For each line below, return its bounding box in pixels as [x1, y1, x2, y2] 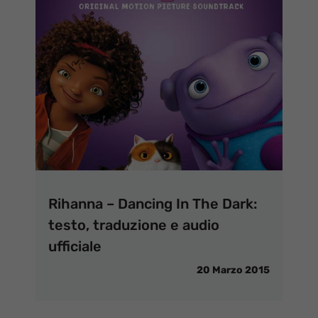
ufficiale [48, 238, 102, 256]
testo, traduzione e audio [48, 216, 219, 234]
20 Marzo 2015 [197, 264, 270, 277]
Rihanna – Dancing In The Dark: [48, 195, 257, 213]
